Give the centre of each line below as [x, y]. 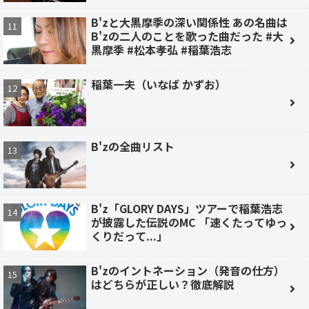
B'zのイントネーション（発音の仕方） [188, 270]
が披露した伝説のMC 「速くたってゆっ [189, 222]
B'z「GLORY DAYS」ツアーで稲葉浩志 [187, 208]
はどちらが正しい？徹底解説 [163, 284]
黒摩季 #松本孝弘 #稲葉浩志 [161, 49]
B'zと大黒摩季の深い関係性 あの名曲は [189, 22]
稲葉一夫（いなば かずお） [159, 84]
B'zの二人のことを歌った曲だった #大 [187, 36]
